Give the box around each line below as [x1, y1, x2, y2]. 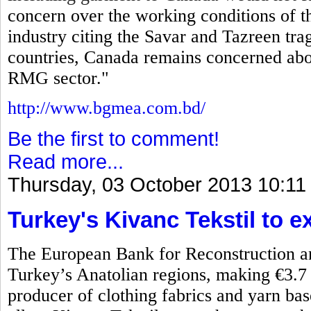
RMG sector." [8, 67, 109, 88]
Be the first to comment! [8, 127, 219, 150]
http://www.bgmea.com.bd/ [8, 97, 205, 118]
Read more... [8, 150, 124, 173]
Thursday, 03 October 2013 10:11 [8, 173, 306, 196]
